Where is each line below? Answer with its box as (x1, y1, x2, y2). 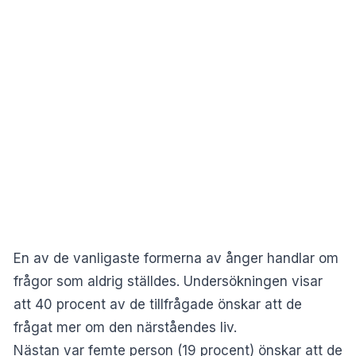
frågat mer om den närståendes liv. (14, 319, 237, 335)
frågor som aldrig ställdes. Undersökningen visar (14, 273, 323, 289)
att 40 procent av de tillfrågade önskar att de (14, 296, 302, 312)
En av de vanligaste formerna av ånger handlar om (14, 250, 339, 266)
